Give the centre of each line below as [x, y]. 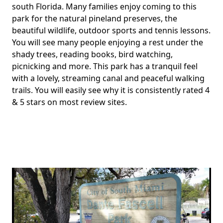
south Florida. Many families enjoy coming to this [104, 7]
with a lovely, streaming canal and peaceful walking [108, 78]
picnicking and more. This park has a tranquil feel [105, 66]
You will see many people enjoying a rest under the [108, 43]
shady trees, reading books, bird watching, [92, 55]
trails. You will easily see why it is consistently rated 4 [111, 90]
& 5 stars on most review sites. [69, 102]
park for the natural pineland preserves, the [95, 19]
